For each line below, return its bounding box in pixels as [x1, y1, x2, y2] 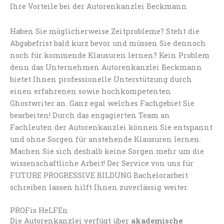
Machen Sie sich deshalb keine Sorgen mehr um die [10, 146, 204, 156]
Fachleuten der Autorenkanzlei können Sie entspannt [10, 122, 212, 132]
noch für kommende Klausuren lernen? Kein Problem [10, 50, 209, 60]
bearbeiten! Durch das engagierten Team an [10, 110, 170, 120]
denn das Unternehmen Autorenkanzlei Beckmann [10, 62, 202, 72]
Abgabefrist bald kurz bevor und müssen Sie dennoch [10, 38, 206, 48]
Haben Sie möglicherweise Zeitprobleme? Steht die [10, 26, 199, 36]
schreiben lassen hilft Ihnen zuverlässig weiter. [10, 182, 188, 192]
